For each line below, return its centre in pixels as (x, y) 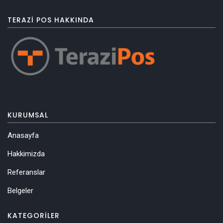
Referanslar (26, 172)
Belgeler (20, 191)
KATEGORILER (34, 216)
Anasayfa (23, 135)
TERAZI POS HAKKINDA (51, 20)
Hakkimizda (26, 154)
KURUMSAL (28, 115)
